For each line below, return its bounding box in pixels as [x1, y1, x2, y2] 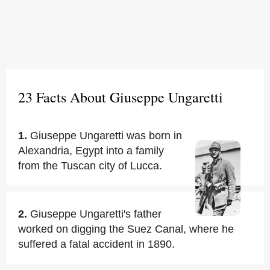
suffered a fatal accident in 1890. [18, 238, 175, 250]
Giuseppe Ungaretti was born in [30, 130, 182, 142]
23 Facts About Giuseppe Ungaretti [18, 87, 223, 107]
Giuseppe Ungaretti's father [30, 208, 162, 220]
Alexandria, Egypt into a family [18, 145, 164, 157]
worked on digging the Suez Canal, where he [18, 223, 234, 235]
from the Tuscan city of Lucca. [18, 160, 162, 172]
